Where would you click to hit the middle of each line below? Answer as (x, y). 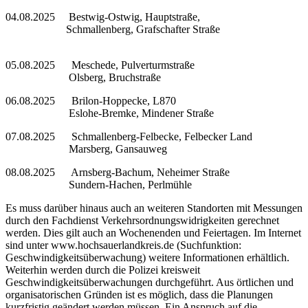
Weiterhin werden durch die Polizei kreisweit (103, 270)
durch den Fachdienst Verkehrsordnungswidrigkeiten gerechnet (142, 221)
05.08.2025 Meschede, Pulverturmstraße (100, 65)
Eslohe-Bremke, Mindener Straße (115, 113)
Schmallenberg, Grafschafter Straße (136, 30)
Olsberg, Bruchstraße (122, 78)
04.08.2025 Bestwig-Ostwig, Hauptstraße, (103, 17)
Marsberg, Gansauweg (100, 149)
